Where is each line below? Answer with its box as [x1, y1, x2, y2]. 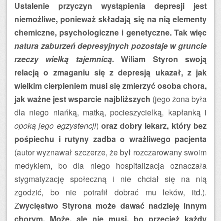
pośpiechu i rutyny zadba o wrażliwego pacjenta [14, 133, 207, 145]
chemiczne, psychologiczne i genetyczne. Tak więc [14, 27, 207, 38]
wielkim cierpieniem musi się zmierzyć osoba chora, [14, 80, 207, 91]
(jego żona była [150, 93, 207, 105]
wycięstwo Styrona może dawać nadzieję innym [19, 200, 207, 211]
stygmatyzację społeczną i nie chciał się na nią [14, 173, 207, 184]
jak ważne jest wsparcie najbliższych [14, 93, 150, 105]
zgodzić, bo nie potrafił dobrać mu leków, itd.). [14, 186, 207, 198]
